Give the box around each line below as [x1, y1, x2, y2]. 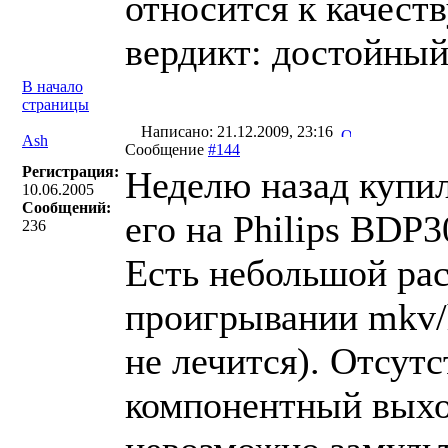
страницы [22, 96, 89, 113]
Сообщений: [22, 199, 111, 216]
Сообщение [125, 141, 208, 158]
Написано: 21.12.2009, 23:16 [137, 123, 341, 140]
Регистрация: [22, 163, 119, 180]
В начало [22, 78, 83, 95]
